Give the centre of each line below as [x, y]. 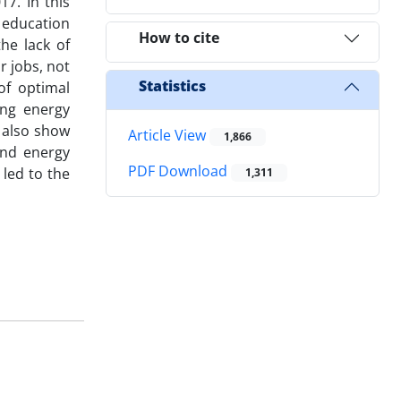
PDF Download [179, 171]
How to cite [179, 38]
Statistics [172, 86]
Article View [169, 135]
